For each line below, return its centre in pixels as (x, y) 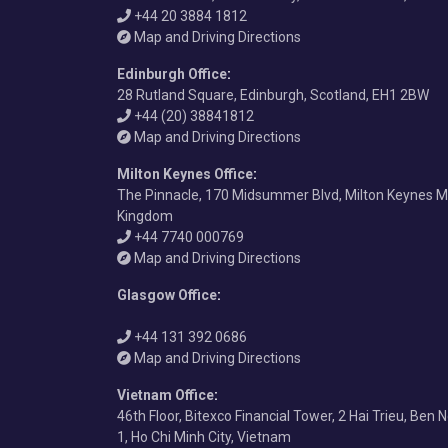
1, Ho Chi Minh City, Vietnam (204, 436)
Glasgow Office (167, 294)
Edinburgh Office (172, 73)
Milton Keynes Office (185, 173)
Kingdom (145, 215)
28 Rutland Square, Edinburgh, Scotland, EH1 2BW (273, 94)
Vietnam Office (165, 394)
